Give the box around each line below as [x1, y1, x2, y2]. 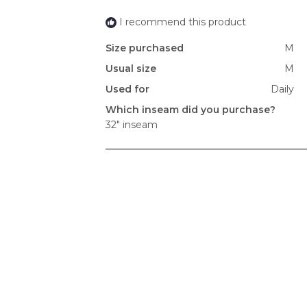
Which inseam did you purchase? [106, 103, 275, 116]
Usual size [106, 62, 156, 75]
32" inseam [106, 119, 158, 132]
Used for [106, 83, 149, 96]
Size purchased [106, 42, 184, 55]
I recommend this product [119, 16, 246, 29]
